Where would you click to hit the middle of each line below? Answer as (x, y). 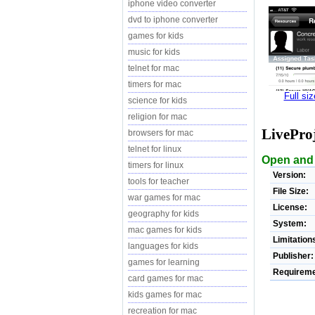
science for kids (157, 101)
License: (290, 207)
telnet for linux (155, 149)
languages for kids (163, 246)
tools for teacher (159, 181)
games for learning (164, 262)
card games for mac (166, 278)
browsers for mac (161, 133)
